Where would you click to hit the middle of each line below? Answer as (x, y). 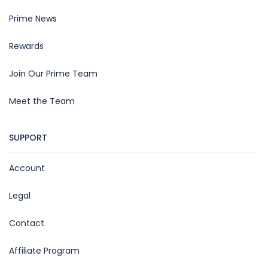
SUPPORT (28, 138)
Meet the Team (42, 101)
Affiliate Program (44, 251)
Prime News (33, 19)
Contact (27, 223)
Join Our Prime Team (53, 74)
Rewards (26, 46)
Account (27, 168)
